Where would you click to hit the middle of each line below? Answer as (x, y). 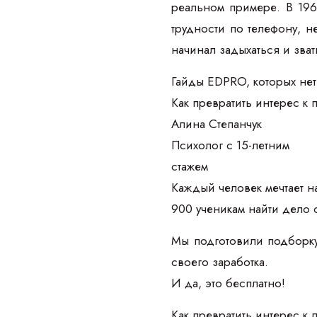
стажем (190, 166)
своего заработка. (220, 261)
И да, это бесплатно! (228, 283)
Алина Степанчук (217, 123)
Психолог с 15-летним (230, 145)
